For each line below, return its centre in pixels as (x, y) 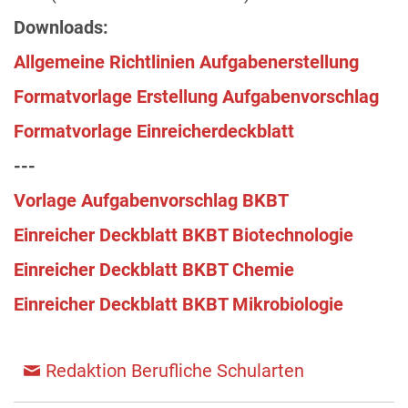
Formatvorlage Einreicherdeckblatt (154, 131)
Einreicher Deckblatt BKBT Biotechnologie (184, 235)
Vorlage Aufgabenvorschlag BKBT (151, 200)
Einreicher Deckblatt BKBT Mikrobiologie (178, 304)
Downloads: (61, 27)
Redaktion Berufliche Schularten (175, 371)
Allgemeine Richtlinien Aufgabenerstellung (186, 62)
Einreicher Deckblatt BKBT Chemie (154, 270)
